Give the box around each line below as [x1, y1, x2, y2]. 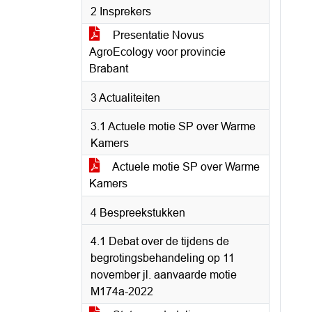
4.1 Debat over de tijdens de [91, 235, 229, 247]
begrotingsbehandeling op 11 [91, 252, 235, 264]
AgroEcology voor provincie [89, 46, 226, 58]
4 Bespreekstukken [91, 207, 185, 219]
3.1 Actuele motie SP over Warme [91, 120, 256, 132]
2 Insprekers [91, 6, 151, 17]
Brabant [89, 63, 128, 75]
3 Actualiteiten [91, 92, 160, 104]
